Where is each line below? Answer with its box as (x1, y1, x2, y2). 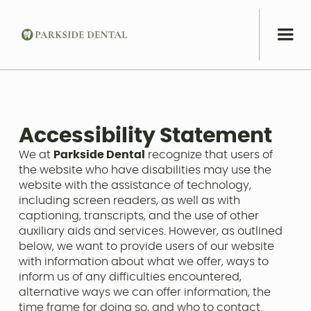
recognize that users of (144, 149, 273, 161)
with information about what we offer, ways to (18, 256, 269, 268)
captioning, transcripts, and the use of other (18, 210, 259, 222)
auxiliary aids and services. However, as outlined (18, 226, 283, 237)
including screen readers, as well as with (18, 195, 240, 207)
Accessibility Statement (18, 126, 272, 147)
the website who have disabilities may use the (18, 165, 271, 176)
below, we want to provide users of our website (18, 241, 274, 253)
